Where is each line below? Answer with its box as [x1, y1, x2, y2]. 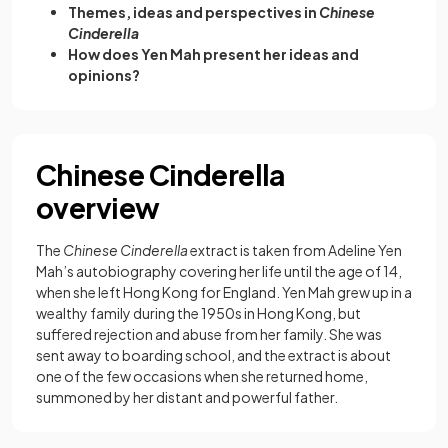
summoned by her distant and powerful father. [36, 388, 342, 406]
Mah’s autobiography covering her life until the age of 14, [36, 262, 402, 280]
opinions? [68, 66, 140, 84]
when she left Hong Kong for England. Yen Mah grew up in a [36, 283, 412, 301]
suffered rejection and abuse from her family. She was [36, 325, 382, 343]
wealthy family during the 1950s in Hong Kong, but [36, 304, 361, 322]
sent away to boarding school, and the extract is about [36, 346, 391, 364]
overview [36, 190, 160, 225]
